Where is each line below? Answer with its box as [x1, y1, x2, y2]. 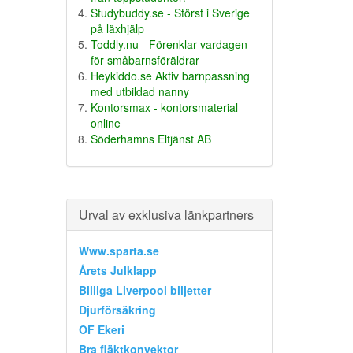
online [90, 114, 121, 131]
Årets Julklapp [78, 262, 157, 278]
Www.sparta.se [78, 242, 159, 258]
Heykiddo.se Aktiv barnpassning [90, 67, 250, 84]
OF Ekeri [78, 321, 124, 337]
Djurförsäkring [78, 301, 156, 318]
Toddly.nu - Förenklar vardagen [90, 35, 247, 52]
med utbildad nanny [90, 83, 189, 99]
